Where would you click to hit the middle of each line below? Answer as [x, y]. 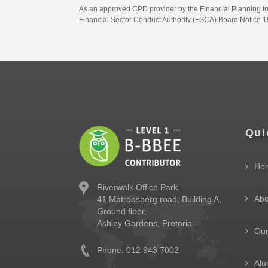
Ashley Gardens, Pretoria [144, 223]
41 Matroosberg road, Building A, [159, 199]
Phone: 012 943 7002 [138, 250]
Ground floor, [122, 211]
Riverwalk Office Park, [138, 187]
